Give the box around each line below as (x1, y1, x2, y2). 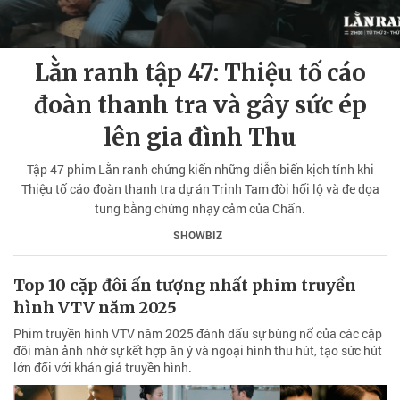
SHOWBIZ (173, 227, 222, 242)
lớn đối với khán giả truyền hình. (13, 358, 192, 376)
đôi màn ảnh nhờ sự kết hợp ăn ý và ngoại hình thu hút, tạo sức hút (13, 341, 382, 359)
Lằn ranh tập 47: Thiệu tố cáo (34, 57, 366, 87)
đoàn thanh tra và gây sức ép (33, 89, 367, 120)
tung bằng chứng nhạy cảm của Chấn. (95, 199, 305, 217)
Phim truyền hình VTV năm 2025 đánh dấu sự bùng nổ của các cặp (13, 324, 382, 342)
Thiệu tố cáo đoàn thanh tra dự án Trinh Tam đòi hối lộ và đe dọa (21, 179, 379, 197)
